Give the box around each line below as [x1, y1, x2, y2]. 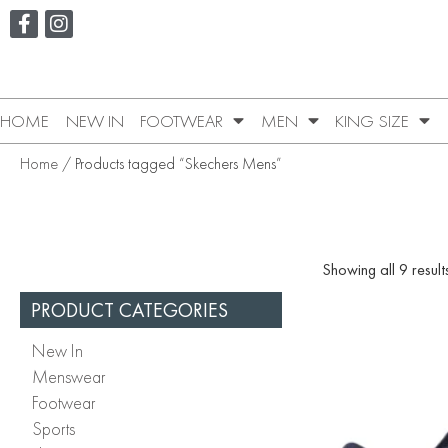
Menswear [32, 364, 106, 388]
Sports [32, 416, 75, 440]
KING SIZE [335, 109, 410, 132]
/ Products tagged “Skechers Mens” [58, 152, 282, 174]
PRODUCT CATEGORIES [31, 296, 228, 323]
